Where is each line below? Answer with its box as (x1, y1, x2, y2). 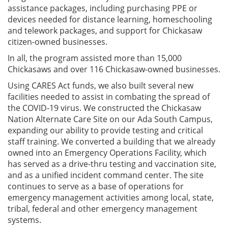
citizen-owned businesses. (8, 36, 107, 47)
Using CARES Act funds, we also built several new (8, 79, 193, 91)
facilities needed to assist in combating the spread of (8, 91, 210, 102)
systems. (8, 214, 41, 225)
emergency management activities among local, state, (8, 191, 214, 203)
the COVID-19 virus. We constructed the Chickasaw (8, 102, 201, 113)
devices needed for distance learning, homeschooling (8, 13, 212, 25)
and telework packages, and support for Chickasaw (8, 24, 202, 36)
